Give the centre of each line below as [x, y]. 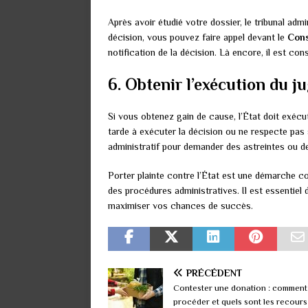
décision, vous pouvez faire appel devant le [198, 37]
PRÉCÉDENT [214, 273]
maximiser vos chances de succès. [180, 206]
